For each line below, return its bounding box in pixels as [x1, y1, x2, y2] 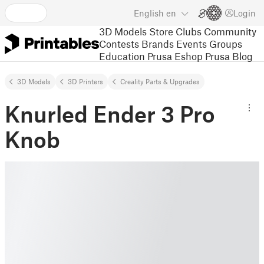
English [134, 8, 164, 18]
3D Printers [68, 77, 103, 85]
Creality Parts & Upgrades [120, 77, 200, 85]
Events [176, 37, 207, 49]
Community [204, 25, 256, 37]
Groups [209, 37, 242, 49]
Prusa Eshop [147, 49, 203, 62]
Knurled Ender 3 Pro [5, 100, 215, 127]
